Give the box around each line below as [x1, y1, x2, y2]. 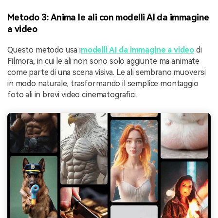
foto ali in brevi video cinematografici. [7, 90, 137, 100]
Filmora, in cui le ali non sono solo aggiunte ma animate [7, 56, 200, 66]
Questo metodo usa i [7, 45, 81, 55]
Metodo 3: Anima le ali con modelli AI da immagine [7, 12, 209, 23]
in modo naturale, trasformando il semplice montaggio [7, 79, 199, 89]
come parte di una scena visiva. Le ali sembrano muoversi [7, 68, 206, 77]
